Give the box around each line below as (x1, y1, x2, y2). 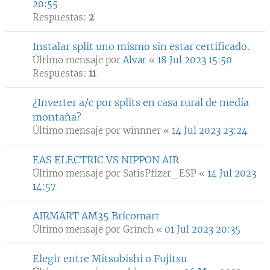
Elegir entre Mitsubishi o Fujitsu (33, 253, 187, 265)
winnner (123, 125, 161, 136)
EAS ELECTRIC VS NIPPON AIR (33, 154, 179, 166)
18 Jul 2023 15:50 (157, 54, 232, 66)
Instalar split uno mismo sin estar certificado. (33, 40, 250, 52)
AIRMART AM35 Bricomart (33, 210, 160, 222)
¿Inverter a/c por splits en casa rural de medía (33, 96, 249, 108)
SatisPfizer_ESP (123, 168, 196, 179)
